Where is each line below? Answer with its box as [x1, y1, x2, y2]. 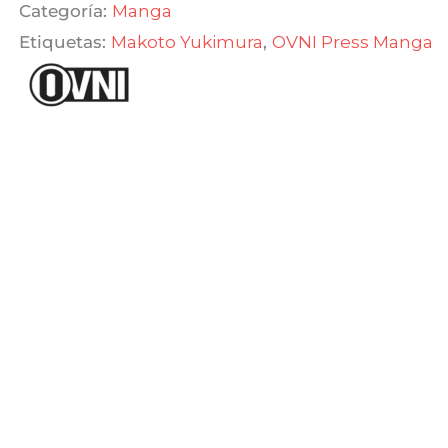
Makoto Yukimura [111, 30, 264, 52]
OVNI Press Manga [272, 30, 434, 52]
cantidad [18, 48, 103, 72]
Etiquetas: [19, 30, 112, 52]
